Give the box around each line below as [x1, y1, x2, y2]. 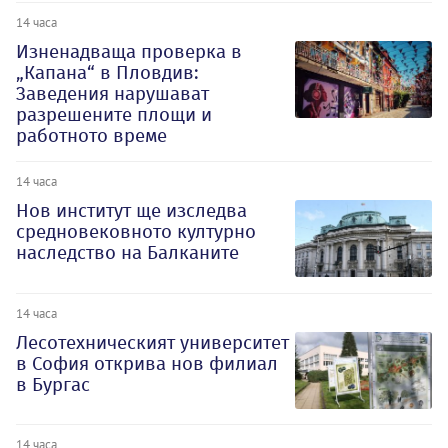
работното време [16, 123, 167, 147]
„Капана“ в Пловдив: [16, 60, 199, 84]
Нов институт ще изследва [16, 198, 247, 222]
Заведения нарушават [16, 81, 209, 105]
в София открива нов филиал [16, 351, 278, 375]
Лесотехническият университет [16, 330, 289, 354]
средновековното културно [16, 219, 256, 243]
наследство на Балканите [16, 240, 239, 264]
